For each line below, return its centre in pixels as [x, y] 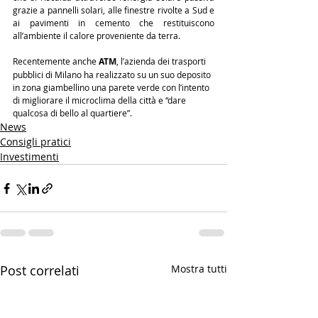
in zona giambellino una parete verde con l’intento [112, 87]
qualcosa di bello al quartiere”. [72, 113]
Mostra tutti [199, 269]
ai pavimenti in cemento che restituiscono [114, 23]
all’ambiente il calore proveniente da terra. [97, 35]
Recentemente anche [56, 61]
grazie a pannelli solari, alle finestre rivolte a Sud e [114, 10]
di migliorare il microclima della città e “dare [100, 100]
